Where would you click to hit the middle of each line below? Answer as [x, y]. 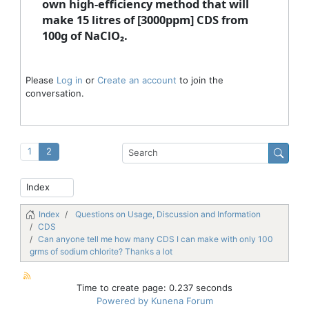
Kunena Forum [182, 301]
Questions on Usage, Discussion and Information [168, 214]
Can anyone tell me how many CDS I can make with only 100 [156, 239]
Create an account [137, 80]
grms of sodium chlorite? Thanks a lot [101, 252]
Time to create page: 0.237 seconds [154, 288]
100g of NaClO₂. [84, 35]
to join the [200, 80]
